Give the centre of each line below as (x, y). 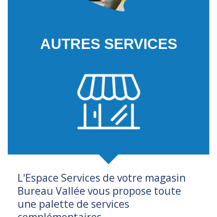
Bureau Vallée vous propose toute (99, 191)
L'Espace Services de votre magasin (101, 178)
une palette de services (73, 204)
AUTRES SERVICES (108, 44)
